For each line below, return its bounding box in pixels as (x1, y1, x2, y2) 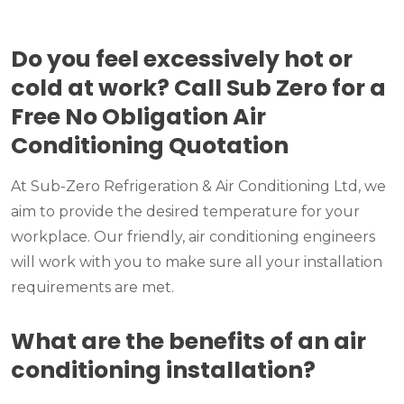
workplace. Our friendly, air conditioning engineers (11, 228, 375, 246)
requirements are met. (11, 279, 174, 297)
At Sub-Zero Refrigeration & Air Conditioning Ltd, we (11, 178, 386, 196)
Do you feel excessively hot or (11, 43, 353, 76)
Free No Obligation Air (11, 101, 266, 133)
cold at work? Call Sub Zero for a (11, 72, 386, 105)
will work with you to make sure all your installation (11, 253, 382, 271)
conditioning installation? (11, 354, 316, 387)
